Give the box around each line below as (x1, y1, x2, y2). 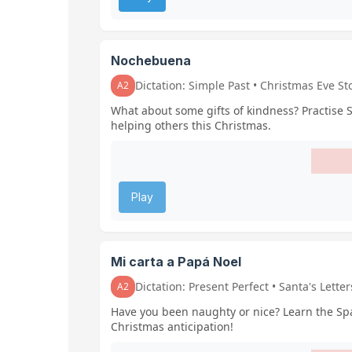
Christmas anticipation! (111, 318, 233, 334)
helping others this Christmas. (111, 117, 271, 133)
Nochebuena (111, 52, 191, 68)
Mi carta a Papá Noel (111, 253, 241, 269)
